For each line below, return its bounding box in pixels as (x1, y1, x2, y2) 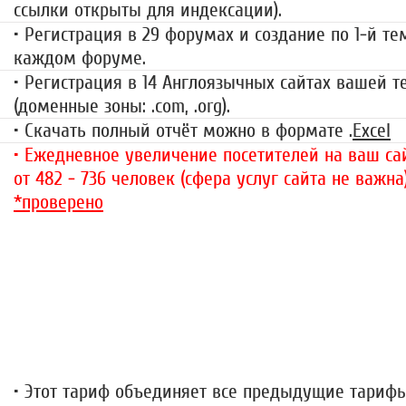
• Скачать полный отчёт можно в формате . (14, 119, 353, 143)
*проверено (14, 190, 103, 215)
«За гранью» (209, 288, 290, 309)
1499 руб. (202, 324, 297, 357)
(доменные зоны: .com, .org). (14, 94, 230, 119)
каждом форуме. (14, 46, 146, 71)
